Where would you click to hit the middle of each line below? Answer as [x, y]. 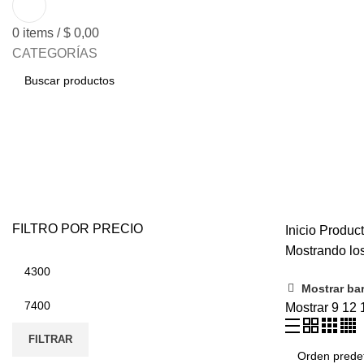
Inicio [302, 230]
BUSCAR [33, 114]
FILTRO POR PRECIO [78, 228]
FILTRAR [50, 339]
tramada [54, 188]
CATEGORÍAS [55, 53]
